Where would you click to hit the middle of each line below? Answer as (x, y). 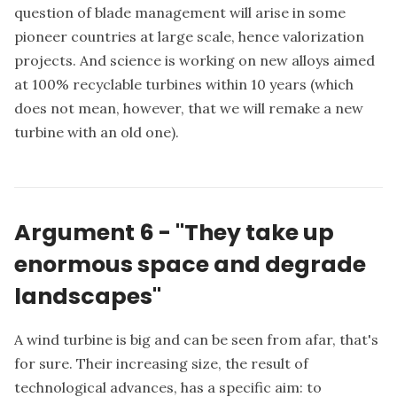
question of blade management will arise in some (180, 13)
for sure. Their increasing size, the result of (161, 364)
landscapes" (88, 296)
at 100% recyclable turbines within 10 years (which (184, 85)
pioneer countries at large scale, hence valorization (189, 37)
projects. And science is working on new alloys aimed (195, 61)
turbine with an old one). (97, 132)
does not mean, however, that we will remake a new (189, 109)
